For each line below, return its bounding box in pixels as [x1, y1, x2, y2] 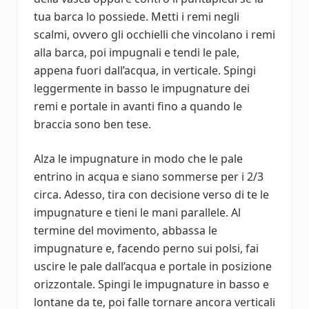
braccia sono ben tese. [34, 116, 151, 132]
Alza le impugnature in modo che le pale [34, 150, 243, 166]
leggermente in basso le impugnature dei [34, 80, 250, 96]
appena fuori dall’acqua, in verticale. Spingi [34, 62, 256, 78]
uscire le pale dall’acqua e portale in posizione [34, 258, 272, 274]
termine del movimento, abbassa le [34, 222, 217, 238]
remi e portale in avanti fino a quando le [34, 98, 242, 114]
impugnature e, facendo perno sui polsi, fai [34, 240, 259, 256]
